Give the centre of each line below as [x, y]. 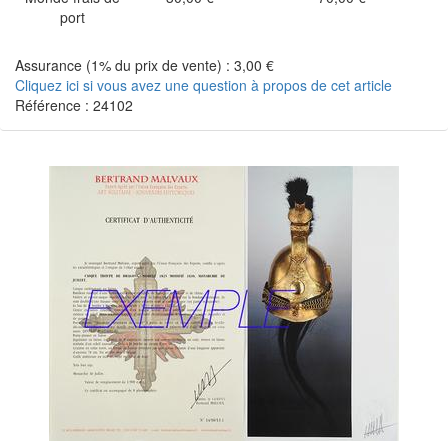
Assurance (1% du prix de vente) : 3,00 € [144, 65]
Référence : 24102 [74, 105]
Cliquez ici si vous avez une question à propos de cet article [203, 85]
